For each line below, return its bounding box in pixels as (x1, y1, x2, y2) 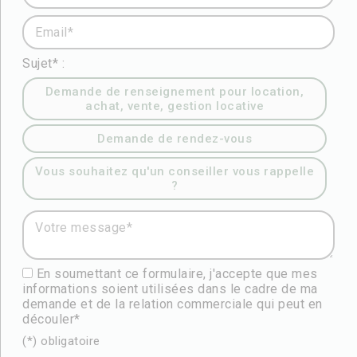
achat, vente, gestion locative (85, 99, 264, 113)
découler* (22, 312, 80, 327)
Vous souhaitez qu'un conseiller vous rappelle (34, 164, 315, 178)
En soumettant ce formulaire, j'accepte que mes (36, 266, 318, 281)
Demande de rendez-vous (97, 131, 252, 146)
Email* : (22, 14, 66, 29)
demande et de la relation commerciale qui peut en (22, 296, 323, 312)
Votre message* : (22, 210, 125, 225)
